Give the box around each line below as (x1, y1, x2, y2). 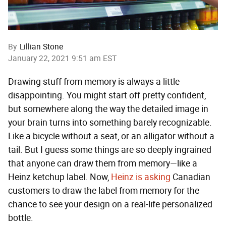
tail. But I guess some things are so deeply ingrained (8, 144, 211, 156)
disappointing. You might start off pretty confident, (8, 90, 206, 101)
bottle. (8, 212, 33, 224)
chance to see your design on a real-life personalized (8, 199, 212, 210)
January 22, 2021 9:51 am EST (8, 53, 117, 64)
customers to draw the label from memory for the (8, 185, 199, 197)
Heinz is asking (111, 172, 171, 183)
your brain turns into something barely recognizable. (8, 117, 212, 129)
